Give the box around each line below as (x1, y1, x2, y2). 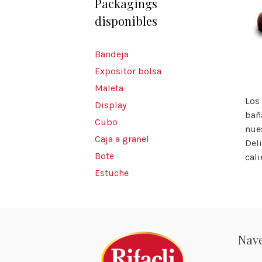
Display (95, 99, 126, 111)
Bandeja (95, 49, 129, 60)
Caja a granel (95, 133, 149, 144)
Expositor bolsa (95, 65, 161, 77)
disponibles (95, 13, 157, 29)
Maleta (95, 82, 123, 94)
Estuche (95, 167, 129, 178)
